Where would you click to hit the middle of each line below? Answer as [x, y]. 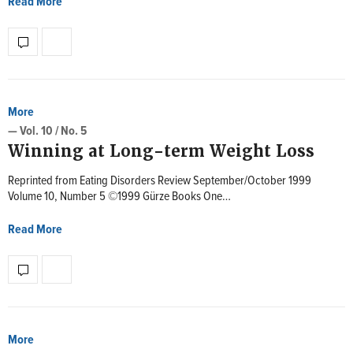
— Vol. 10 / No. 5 [47, 131]
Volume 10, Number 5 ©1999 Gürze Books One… [119, 197]
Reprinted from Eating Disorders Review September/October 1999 [160, 181]
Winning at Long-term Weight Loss [161, 151]
